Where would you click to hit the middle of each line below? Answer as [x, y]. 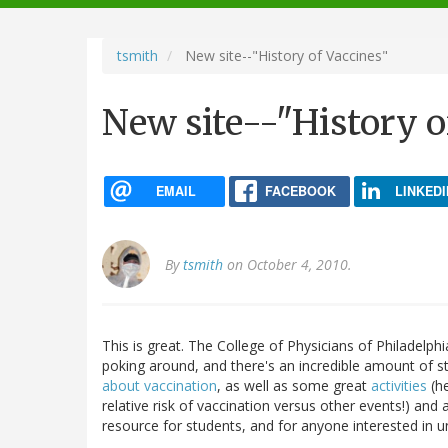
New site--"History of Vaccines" [284, 55]
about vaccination [159, 386]
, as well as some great [294, 386]
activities [399, 386]
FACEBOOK [300, 190]
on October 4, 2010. [287, 265]
